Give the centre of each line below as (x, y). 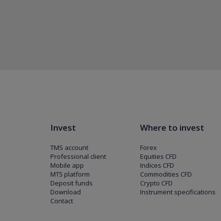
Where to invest (172, 128)
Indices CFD (157, 165)
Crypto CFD (157, 183)
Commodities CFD (166, 174)
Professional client (78, 156)
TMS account (69, 147)
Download (66, 192)
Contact (62, 201)
